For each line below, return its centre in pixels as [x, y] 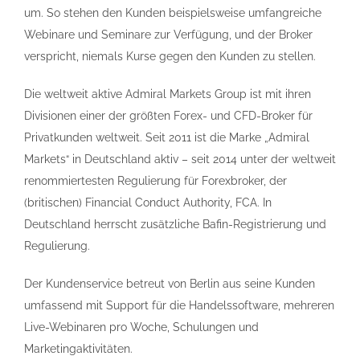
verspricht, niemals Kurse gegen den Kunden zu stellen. [170, 57]
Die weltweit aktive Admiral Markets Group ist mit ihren [168, 94]
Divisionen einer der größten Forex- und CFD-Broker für [168, 116]
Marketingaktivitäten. [78, 349]
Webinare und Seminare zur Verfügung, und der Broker [168, 35]
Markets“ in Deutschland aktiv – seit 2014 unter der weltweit [180, 160]
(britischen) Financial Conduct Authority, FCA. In [148, 203]
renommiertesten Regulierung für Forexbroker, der [155, 181]
